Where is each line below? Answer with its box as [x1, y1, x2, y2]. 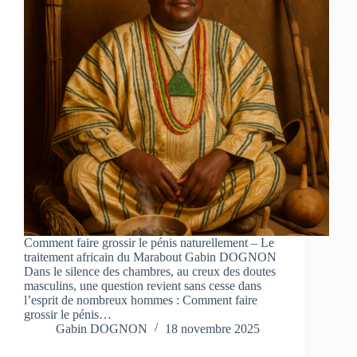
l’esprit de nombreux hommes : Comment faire [24, 292, 257, 307]
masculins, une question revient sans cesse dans [24, 278, 261, 292]
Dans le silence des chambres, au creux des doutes [24, 264, 276, 278]
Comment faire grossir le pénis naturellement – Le [24, 235, 274, 249]
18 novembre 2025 [165, 321, 260, 335]
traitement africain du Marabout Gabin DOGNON [24, 249, 277, 264]
